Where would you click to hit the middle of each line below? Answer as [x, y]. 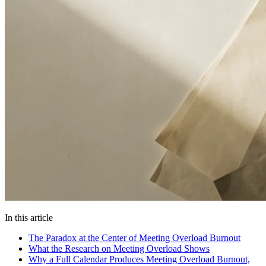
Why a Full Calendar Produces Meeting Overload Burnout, [139, 259]
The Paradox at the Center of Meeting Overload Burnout [134, 238]
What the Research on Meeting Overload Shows [119, 249]
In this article [29, 218]
